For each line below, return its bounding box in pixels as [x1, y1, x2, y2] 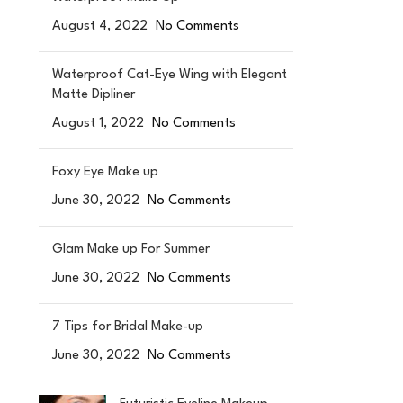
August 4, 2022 [51, 20, 148, 33]
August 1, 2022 [51, 117, 144, 130]
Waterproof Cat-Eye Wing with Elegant [51, 68, 287, 82]
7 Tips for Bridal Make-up [51, 320, 203, 334]
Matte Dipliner [51, 88, 135, 102]
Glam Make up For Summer [51, 243, 210, 256]
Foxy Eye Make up [51, 166, 158, 179]
